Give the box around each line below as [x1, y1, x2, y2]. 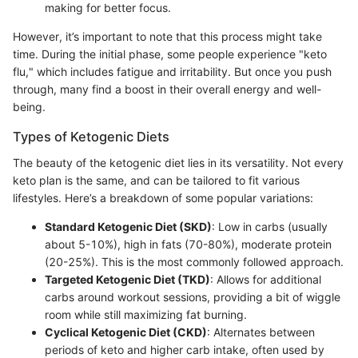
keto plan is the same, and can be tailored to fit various [13, 173, 300, 187]
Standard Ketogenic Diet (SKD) [45, 219, 212, 233]
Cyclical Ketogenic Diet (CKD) [45, 324, 207, 339]
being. [13, 100, 46, 114]
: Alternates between [207, 324, 315, 339]
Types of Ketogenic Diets [13, 129, 169, 145]
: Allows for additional [210, 272, 321, 286]
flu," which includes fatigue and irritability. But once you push [13, 65, 332, 79]
